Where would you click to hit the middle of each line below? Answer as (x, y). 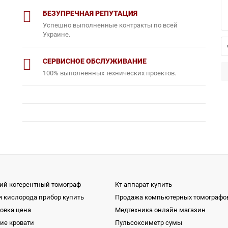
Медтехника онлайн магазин (160, 210)
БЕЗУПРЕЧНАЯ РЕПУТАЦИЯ (90, 13)
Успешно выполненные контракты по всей (110, 25)
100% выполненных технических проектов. (109, 73)
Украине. (56, 34)
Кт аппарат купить (143, 184)
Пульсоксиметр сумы (148, 223)
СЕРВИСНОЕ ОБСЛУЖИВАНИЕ (95, 61)
